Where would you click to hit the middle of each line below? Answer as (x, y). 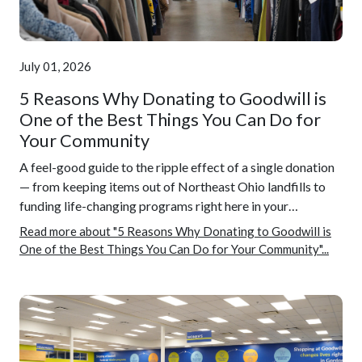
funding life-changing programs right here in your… (159, 206)
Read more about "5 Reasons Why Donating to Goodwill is (175, 231)
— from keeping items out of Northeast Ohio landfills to (173, 186)
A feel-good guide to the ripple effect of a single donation (177, 167)
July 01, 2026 (55, 66)
